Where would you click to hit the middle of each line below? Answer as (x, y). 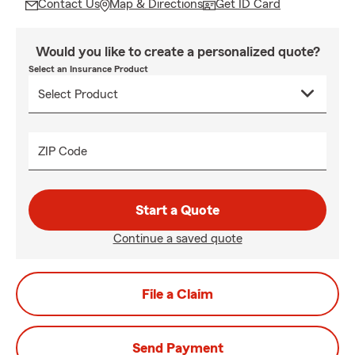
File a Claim (177, 294)
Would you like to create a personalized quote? (177, 52)
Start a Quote (177, 210)
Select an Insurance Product (88, 69)
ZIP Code (63, 151)
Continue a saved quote (177, 239)
